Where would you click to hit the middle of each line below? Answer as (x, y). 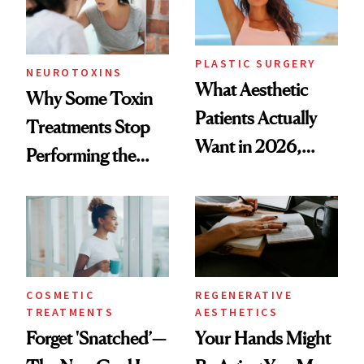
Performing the (81, 155)
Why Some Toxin (89, 98)
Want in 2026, (248, 146)
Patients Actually (256, 117)
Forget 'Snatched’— (96, 338)
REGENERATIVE (244, 295)
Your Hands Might (263, 338)
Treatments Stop (88, 126)
